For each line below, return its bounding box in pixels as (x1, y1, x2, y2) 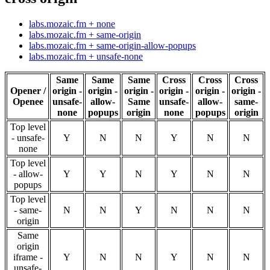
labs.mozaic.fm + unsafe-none (29, 51, 143, 62)
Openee (12, 96, 43, 107)
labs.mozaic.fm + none (29, 19, 115, 30)
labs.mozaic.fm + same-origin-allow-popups (29, 40, 196, 51)
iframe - (13, 252, 43, 263)
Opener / (10, 86, 46, 96)
